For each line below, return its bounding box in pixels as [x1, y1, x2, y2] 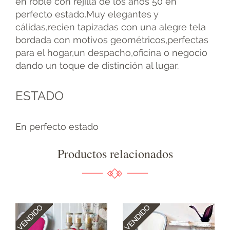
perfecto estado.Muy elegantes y [15, 9, 159, 20]
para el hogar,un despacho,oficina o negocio [15, 47, 207, 59]
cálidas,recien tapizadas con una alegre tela [15, 22, 206, 33]
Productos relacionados [57, 145, 173, 162]
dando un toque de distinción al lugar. [15, 60, 179, 71]
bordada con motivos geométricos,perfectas [15, 34, 208, 46]
